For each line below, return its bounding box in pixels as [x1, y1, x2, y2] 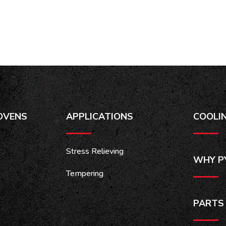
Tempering [66, 168, 103, 180]
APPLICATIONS [66, 110, 133, 123]
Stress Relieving [66, 146, 124, 157]
